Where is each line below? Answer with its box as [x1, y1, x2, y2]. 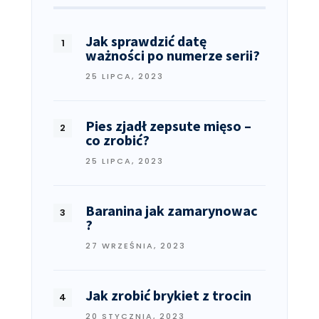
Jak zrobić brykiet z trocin [85, 286, 251, 305]
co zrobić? [85, 131, 150, 150]
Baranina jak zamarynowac [85, 202, 258, 220]
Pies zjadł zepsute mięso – [85, 117, 251, 135]
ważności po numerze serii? [85, 46, 260, 65]
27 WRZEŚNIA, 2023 [85, 240, 186, 252]
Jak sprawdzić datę [85, 32, 206, 51]
